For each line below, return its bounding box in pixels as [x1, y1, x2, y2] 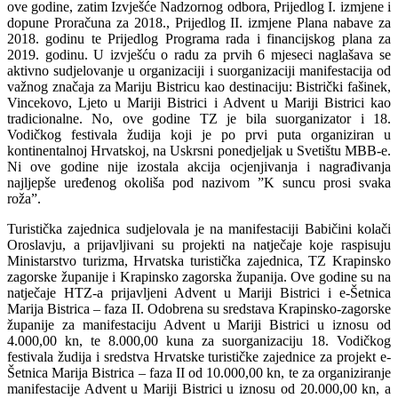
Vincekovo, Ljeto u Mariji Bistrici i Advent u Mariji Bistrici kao [7, 94, 391, 110]
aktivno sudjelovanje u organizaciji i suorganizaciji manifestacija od [7, 62, 391, 78]
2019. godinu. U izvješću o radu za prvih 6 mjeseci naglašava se [7, 46, 391, 62]
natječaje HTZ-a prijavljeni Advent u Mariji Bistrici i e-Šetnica [7, 284, 391, 300]
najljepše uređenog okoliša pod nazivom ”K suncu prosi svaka [7, 174, 391, 190]
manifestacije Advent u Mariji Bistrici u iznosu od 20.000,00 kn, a [7, 380, 391, 396]
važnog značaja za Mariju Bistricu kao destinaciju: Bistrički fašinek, [7, 78, 391, 94]
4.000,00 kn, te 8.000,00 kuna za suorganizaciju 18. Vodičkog [7, 332, 391, 348]
